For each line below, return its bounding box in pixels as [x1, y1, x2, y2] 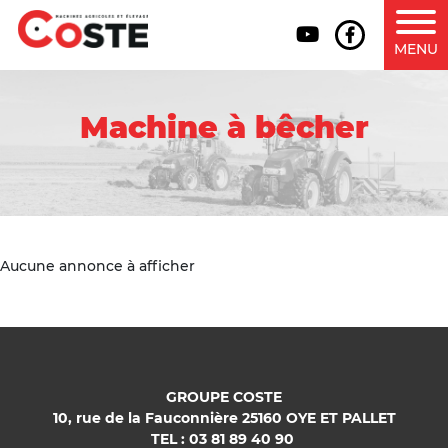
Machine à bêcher [79, 109, 369, 146]
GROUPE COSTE [166, 388, 282, 406]
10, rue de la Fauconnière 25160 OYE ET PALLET [52, 409, 396, 427]
